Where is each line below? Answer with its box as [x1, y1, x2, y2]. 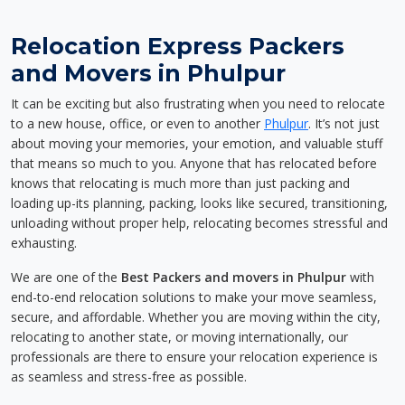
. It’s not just [308, 115, 380, 132]
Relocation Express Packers [11, 33, 344, 60]
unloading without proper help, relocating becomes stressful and [11, 214, 388, 231]
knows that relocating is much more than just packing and [11, 174, 350, 192]
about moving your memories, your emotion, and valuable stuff [11, 135, 382, 152]
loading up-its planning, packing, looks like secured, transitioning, [11, 194, 388, 212]
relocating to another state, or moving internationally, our [11, 328, 348, 345]
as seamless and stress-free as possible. [11, 368, 247, 385]
